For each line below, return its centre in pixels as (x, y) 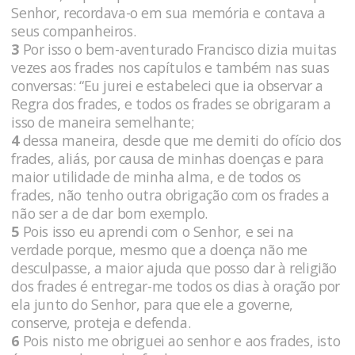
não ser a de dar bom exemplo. (111, 213)
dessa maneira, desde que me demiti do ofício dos (180, 140)
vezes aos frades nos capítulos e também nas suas (170, 67)
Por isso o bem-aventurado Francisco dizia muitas (178, 49)
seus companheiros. (75, 31)
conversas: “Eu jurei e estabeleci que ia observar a (167, 85)
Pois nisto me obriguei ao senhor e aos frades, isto (180, 340)
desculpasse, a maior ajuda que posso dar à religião (174, 267)
